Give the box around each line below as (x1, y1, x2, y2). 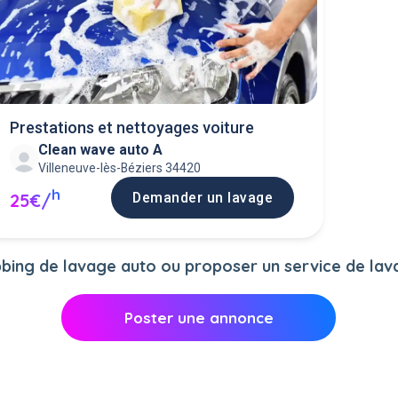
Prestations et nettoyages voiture (9, 117, 254, 137)
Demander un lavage (132, 188, 274, 206)
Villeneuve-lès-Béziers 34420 (37, 160, 201, 175)
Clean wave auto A (37, 140, 163, 158)
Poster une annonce (123, 308, 274, 328)
